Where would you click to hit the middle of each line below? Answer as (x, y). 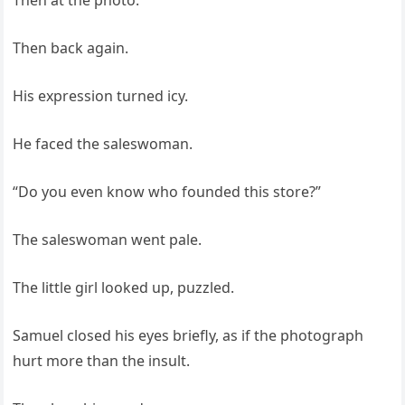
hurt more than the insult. (102, 361)
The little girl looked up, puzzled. (124, 288)
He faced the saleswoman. (103, 144)
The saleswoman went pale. (108, 240)
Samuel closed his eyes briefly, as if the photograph (188, 336)
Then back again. (71, 48)
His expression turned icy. (101, 96)
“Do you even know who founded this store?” (167, 192)
